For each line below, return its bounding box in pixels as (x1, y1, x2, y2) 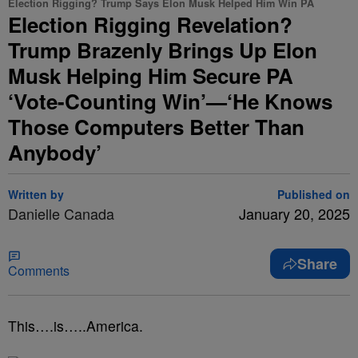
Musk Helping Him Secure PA (8, 61, 293, 90)
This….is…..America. (8, 316, 143, 336)
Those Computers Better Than (8, 112, 304, 141)
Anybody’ (8, 137, 101, 167)
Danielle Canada (8, 203, 114, 224)
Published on (277, 186, 350, 202)
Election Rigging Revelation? (8, 10, 292, 39)
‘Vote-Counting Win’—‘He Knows (8, 86, 332, 116)
